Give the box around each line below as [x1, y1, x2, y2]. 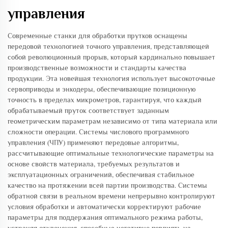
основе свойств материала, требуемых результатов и [8, 160, 180, 168]
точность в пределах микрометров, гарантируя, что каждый [8, 96, 202, 104]
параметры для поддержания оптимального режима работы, [8, 213, 203, 221]
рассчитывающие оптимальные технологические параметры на [8, 149, 214, 157]
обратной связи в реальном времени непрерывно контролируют [8, 192, 215, 200]
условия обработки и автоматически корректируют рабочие [8, 203, 201, 211]
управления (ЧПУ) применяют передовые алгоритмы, [8, 138, 179, 147]
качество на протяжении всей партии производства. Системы [8, 181, 207, 189]
